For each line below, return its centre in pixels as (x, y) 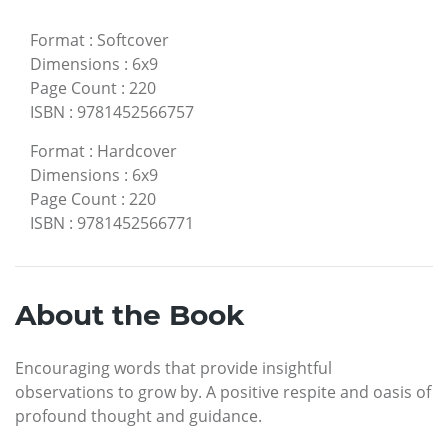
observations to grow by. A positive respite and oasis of (223, 391)
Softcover (133, 39)
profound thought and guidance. (138, 415)
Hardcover (137, 150)
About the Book (129, 314)
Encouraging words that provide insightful (173, 367)
